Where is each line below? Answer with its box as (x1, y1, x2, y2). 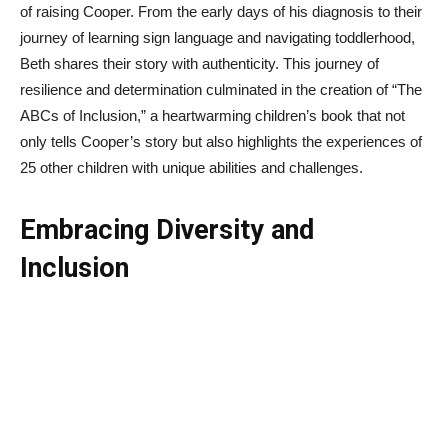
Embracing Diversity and (20, 214, 314, 247)
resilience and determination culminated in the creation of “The (20, 81, 422, 99)
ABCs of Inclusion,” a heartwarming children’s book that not (20, 107, 405, 125)
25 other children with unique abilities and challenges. (20, 159, 363, 177)
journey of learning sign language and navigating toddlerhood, (20, 29, 415, 47)
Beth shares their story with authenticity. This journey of (20, 55, 379, 73)
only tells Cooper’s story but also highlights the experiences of (20, 133, 422, 151)
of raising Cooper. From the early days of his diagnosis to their (20, 3, 422, 21)
